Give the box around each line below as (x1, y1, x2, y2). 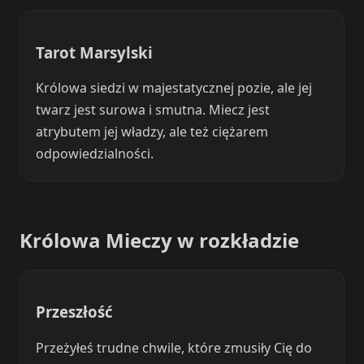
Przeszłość (36, 301, 114, 323)
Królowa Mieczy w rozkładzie (19, 227, 299, 254)
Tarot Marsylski (36, 41, 154, 63)
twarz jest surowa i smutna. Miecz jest (36, 101, 271, 119)
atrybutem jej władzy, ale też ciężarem (36, 123, 269, 141)
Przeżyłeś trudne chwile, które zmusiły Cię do (36, 338, 313, 357)
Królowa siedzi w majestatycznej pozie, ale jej (36, 79, 313, 97)
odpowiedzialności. (36, 145, 154, 163)
